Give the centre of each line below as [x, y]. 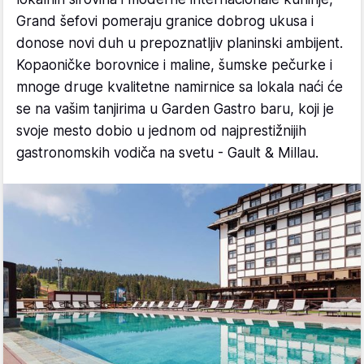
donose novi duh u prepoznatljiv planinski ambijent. [180, 43]
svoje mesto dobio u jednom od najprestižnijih [161, 130]
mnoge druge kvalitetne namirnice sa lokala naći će [180, 87]
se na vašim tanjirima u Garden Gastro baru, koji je [175, 108]
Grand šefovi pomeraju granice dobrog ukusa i [165, 21]
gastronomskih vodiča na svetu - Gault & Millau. [167, 152]
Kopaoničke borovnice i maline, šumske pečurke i [174, 65]
